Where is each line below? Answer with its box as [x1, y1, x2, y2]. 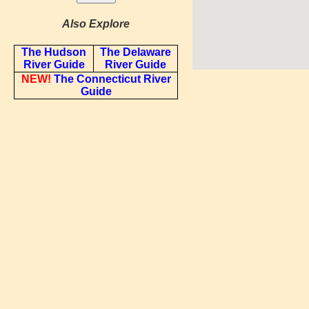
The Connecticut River [53, 73, 171, 86]
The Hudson [21, 46, 86, 59]
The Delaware [100, 46, 171, 59]
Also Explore [62, 17, 130, 30]
